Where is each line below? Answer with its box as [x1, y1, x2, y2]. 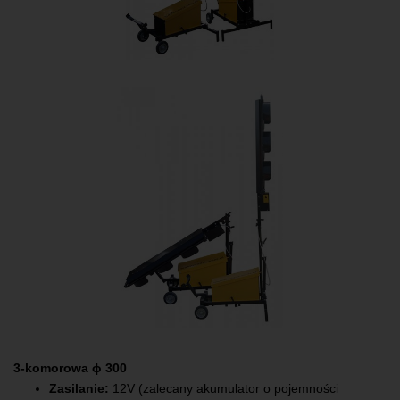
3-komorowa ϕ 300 [13, 360, 127, 375]
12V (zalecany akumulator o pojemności [109, 381, 338, 396]
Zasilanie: [49, 381, 109, 396]
